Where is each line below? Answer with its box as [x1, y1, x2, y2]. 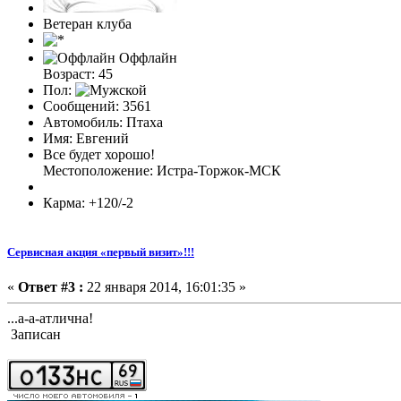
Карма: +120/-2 [43, 194, 133, 210]
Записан [7, 327, 61, 343]
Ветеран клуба [43, 15, 132, 31]
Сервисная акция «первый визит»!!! [7, 245, 194, 260]
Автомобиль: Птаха [43, 114, 163, 130]
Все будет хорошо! [43, 146, 155, 162]
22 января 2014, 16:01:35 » [83, 279, 246, 295]
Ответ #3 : [18, 279, 83, 295]
